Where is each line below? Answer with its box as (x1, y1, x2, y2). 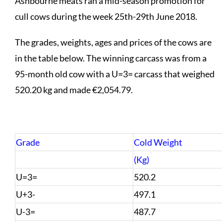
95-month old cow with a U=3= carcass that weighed (14, 68, 215, 79)
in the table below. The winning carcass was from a (14, 52, 207, 63)
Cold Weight (133, 136, 182, 148)
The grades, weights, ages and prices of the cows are (14, 36, 212, 48)
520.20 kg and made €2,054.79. (14, 84, 133, 95)
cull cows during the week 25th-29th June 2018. (14, 10, 197, 22)
